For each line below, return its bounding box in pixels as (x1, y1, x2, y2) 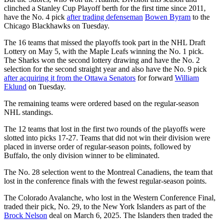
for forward (136, 73, 175, 82)
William (175, 73, 199, 82)
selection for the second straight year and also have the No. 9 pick (4, 64, 207, 73)
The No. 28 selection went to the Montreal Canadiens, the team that (4, 167, 213, 176)
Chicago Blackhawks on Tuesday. (4, 21, 111, 30)
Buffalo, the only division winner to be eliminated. (4, 151, 160, 160)
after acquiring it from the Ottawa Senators (4, 73, 136, 82)
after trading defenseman (67, 12, 143, 21)
